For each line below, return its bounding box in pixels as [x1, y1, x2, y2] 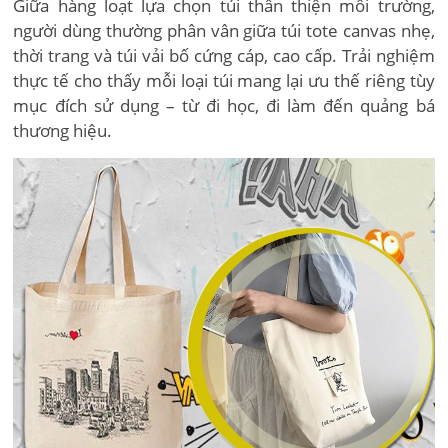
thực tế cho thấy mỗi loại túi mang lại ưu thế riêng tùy [13, 69, 435, 92]
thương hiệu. [13, 119, 113, 142]
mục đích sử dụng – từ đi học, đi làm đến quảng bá [13, 94, 435, 117]
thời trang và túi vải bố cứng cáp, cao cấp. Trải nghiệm [13, 44, 435, 67]
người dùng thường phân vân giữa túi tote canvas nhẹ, [13, 19, 435, 42]
